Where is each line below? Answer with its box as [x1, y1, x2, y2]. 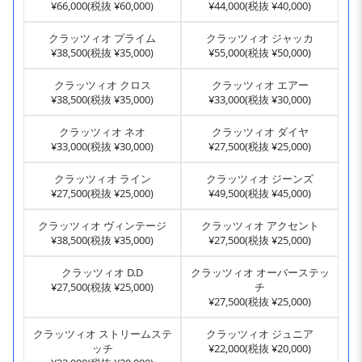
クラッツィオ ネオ [59, 124, 145, 140]
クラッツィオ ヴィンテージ [38, 218, 166, 234]
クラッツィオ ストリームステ [32, 326, 172, 342]
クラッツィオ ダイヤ [211, 124, 309, 140]
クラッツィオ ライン [53, 171, 151, 187]
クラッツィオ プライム [48, 31, 156, 46]
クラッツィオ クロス [53, 78, 151, 93]
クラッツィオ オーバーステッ [190, 265, 330, 280]
